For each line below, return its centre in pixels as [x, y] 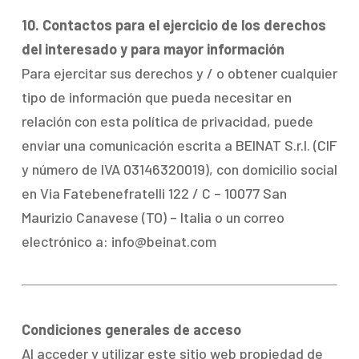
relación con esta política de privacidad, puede [167, 121]
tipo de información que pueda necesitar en [156, 97]
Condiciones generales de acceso [131, 329]
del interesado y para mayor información [153, 49]
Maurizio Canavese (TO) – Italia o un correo [153, 217]
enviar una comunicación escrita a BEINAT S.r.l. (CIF [179, 145]
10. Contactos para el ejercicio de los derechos [173, 25]
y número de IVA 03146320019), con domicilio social [179, 169]
